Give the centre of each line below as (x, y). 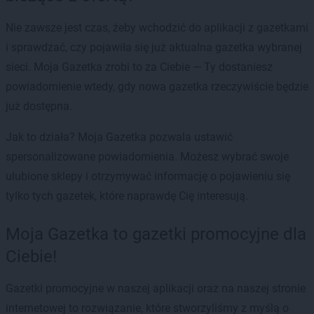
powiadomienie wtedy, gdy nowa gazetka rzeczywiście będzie (157, 86)
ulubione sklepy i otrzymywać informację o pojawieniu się (148, 176)
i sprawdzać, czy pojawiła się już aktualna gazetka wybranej (154, 47)
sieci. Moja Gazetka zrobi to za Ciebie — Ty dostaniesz (139, 67)
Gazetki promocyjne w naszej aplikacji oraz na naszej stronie (156, 288)
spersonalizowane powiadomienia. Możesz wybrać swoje (147, 156)
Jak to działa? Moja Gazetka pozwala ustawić (119, 137)
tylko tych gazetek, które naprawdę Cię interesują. (127, 196)
